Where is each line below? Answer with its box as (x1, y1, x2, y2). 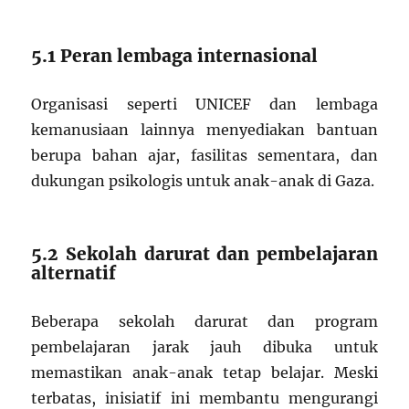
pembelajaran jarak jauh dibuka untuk (31, 338, 378, 356)
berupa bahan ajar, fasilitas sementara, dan (31, 146, 378, 164)
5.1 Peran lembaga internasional (31, 45, 319, 67)
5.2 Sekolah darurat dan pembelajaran (31, 243, 378, 265)
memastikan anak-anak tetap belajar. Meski (31, 363, 378, 382)
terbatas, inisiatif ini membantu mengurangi (31, 389, 378, 407)
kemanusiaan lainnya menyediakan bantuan (31, 121, 378, 139)
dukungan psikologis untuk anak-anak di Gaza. (31, 172, 375, 190)
